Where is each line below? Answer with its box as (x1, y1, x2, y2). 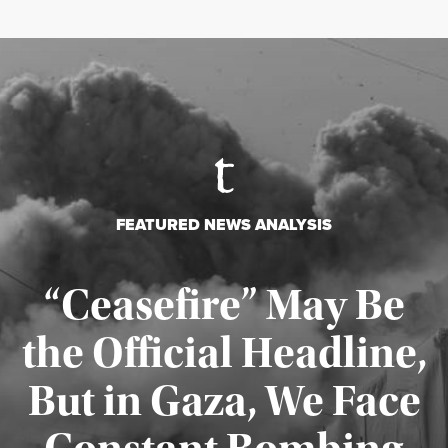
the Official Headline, (21, 328, 427, 379)
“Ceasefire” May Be (43, 280, 405, 331)
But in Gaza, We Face (27, 376, 421, 427)
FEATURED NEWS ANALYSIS (116, 213, 332, 237)
